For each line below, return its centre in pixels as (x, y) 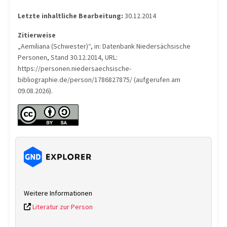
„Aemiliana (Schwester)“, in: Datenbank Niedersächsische (104, 46)
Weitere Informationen (58, 193)
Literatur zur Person (62, 207)
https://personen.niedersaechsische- (74, 68)
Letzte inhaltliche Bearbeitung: (70, 16)
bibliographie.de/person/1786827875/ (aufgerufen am (99, 80)
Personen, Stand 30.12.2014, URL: (68, 57)
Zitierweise (37, 35)
